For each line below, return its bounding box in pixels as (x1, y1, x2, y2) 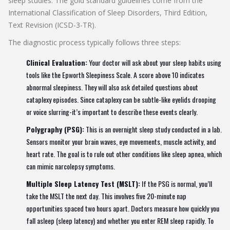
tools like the (26, 69, 62, 80)
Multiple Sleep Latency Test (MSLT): (26, 178, 140, 189)
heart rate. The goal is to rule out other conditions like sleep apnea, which (26, 148, 222, 159)
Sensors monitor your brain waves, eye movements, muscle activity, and (26, 136, 216, 147)
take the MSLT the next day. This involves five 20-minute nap (26, 190, 186, 201)
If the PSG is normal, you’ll (140, 178, 212, 189)
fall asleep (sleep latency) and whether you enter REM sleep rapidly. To (26, 215, 214, 226)
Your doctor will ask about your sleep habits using (87, 56, 221, 68)
